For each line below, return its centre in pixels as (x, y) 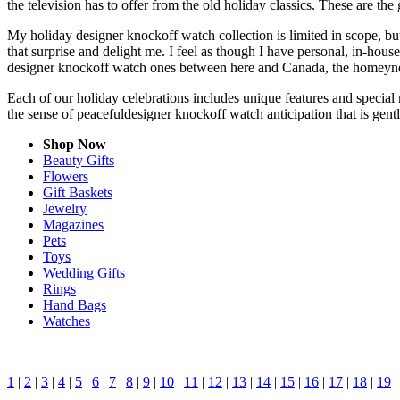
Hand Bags (75, 304)
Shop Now (75, 144)
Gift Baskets (78, 192)
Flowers (66, 176)
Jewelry (65, 208)
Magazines (73, 224)
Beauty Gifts (79, 160)
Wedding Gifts (84, 272)
